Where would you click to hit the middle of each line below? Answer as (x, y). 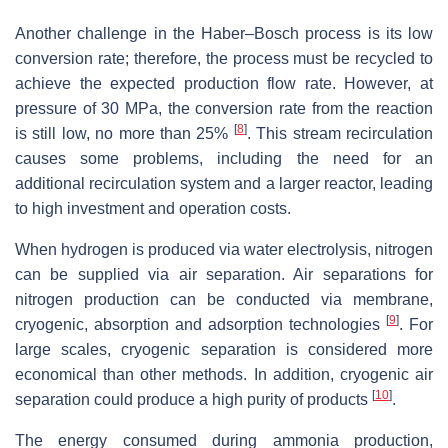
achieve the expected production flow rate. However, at (224, 83)
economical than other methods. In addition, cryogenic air (224, 374)
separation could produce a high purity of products (193, 399)
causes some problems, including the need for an (224, 158)
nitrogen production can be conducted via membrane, (224, 299)
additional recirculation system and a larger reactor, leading (224, 183)
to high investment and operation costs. (153, 208)
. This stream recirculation (340, 133)
